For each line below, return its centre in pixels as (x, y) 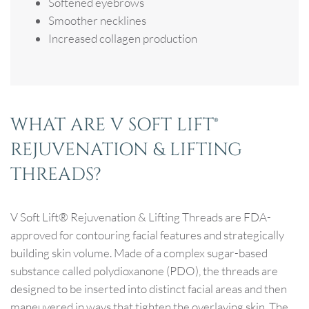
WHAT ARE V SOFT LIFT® (114, 126)
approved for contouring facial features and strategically (147, 235)
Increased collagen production (123, 39)
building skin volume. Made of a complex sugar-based (139, 253)
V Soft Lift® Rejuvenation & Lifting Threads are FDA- (141, 217)
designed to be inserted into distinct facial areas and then (149, 289)
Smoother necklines (97, 21)
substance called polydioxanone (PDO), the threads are (144, 271)
